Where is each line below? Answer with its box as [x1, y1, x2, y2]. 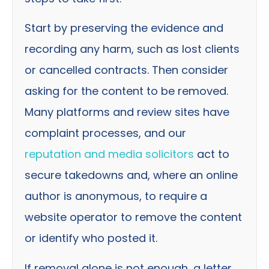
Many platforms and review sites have [25, 104, 229, 120]
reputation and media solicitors [25, 147, 194, 162]
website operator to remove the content [25, 210, 242, 225]
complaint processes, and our [25, 125, 186, 141]
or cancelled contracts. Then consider [25, 62, 228, 78]
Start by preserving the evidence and [25, 20, 223, 36]
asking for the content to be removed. [25, 83, 228, 99]
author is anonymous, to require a [25, 189, 207, 204]
